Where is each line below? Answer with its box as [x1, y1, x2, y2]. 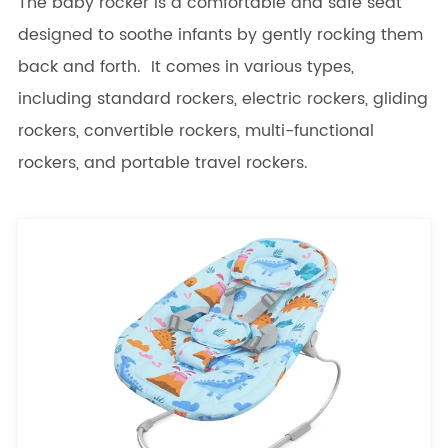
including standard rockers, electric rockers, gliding [17, 86, 428, 113]
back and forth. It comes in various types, [17, 54, 354, 81]
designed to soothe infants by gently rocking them [17, 22, 423, 49]
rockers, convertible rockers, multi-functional [17, 118, 374, 145]
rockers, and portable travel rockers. [17, 150, 308, 177]
